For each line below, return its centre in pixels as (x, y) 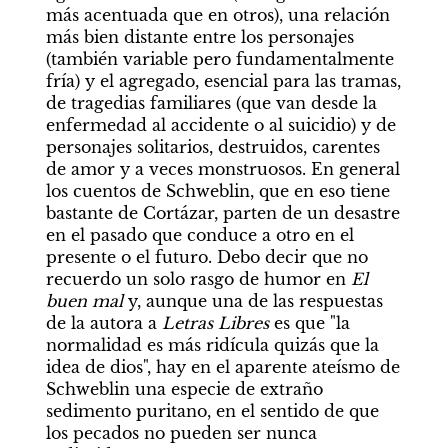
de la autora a (103, 323)
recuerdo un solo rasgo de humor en (198, 279)
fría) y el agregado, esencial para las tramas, (223, 81)
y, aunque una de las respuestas (252, 301)
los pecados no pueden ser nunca (181, 433)
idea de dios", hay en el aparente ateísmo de (222, 367)
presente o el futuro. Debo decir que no (206, 257)
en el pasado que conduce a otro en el (199, 235)
